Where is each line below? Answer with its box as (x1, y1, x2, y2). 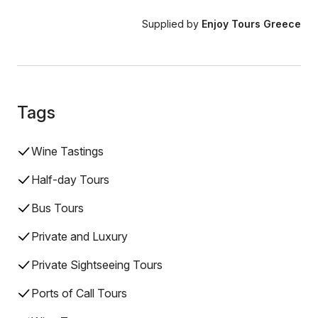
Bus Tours (31, 201, 84, 215)
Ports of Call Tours (31, 286, 127, 300)
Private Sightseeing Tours (31, 258, 163, 272)
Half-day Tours (31, 172, 109, 187)
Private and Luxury (31, 229, 128, 243)
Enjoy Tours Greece (202, 18, 301, 30)
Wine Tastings (31, 144, 104, 158)
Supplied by (142, 18, 202, 30)
